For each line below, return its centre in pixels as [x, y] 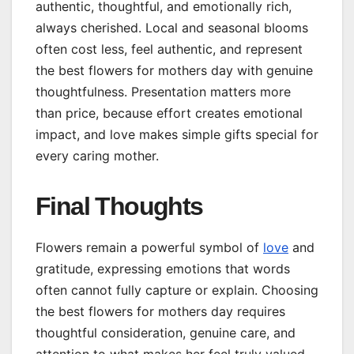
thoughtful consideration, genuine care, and [166, 333]
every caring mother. [97, 156]
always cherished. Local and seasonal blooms [172, 28]
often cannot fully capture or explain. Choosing [177, 290]
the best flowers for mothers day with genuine [174, 71]
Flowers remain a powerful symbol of [149, 248]
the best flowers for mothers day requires [160, 312]
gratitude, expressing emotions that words [163, 269]
